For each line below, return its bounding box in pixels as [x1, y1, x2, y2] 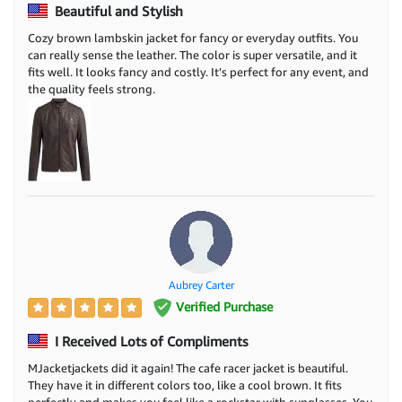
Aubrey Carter [168, 277, 234, 292]
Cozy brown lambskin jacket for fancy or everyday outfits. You [28, 30, 358, 45]
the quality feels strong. [28, 81, 155, 96]
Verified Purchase [171, 298, 273, 314]
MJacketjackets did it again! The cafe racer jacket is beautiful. [28, 361, 348, 376]
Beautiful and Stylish [51, 2, 183, 19]
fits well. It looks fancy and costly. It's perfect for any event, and [28, 64, 369, 79]
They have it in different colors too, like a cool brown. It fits [28, 378, 342, 393]
